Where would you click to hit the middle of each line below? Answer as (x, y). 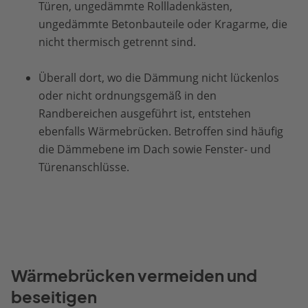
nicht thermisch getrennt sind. (117, 42)
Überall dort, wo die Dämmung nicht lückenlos (159, 77)
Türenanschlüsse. (84, 167)
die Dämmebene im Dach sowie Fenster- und (155, 149)
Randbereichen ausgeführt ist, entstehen (145, 113)
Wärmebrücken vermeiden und (134, 275)
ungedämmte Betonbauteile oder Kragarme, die (163, 24)
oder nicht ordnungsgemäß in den (128, 95)
